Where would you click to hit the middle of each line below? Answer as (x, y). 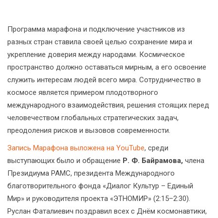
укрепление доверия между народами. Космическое (96, 54)
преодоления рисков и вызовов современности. (89, 130)
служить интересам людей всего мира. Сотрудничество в (104, 80)
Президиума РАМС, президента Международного (91, 173)
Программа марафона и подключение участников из (96, 29)
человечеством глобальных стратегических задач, (93, 118)
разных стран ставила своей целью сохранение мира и (100, 42)
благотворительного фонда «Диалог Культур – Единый (100, 186)
